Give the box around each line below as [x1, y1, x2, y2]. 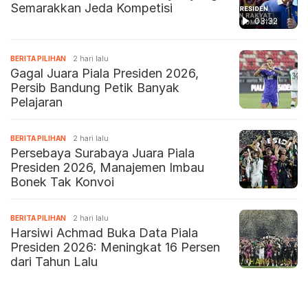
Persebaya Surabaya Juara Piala [10, 146, 195, 161]
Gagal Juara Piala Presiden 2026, [10, 66, 199, 81]
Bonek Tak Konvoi [10, 175, 114, 190]
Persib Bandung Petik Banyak [10, 80, 179, 96]
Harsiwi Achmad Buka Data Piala [10, 225, 198, 241]
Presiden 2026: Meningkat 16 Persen [10, 240, 220, 255]
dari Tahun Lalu [10, 254, 98, 269]
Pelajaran [10, 95, 63, 110]
